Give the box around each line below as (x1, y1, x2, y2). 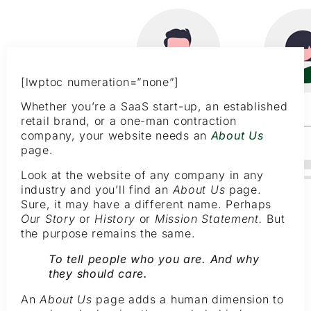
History (94, 211, 140, 226)
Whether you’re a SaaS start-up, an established (21, 99, 288, 114)
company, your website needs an (21, 128, 211, 143)
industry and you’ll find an (21, 182, 173, 196)
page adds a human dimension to (96, 292, 284, 306)
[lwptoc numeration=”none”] (21, 74, 180, 89)
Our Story (21, 211, 79, 226)
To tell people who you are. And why (49, 251, 260, 266)
